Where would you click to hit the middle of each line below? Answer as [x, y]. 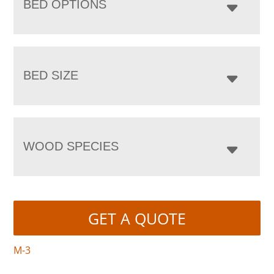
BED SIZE [51, 76]
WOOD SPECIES [71, 146]
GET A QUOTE [137, 218]
